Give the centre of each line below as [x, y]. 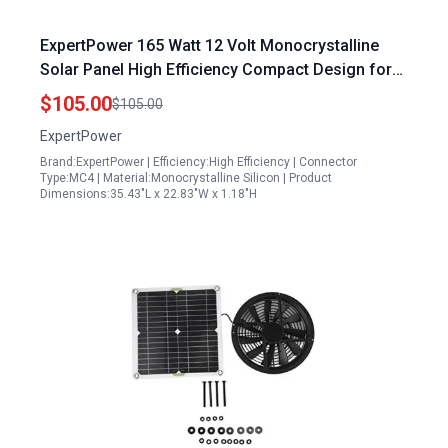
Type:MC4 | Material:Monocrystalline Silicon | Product [186, 178]
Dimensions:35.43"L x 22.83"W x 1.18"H [148, 194]
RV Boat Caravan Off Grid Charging [169, 93]
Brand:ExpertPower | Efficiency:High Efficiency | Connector [198, 162]
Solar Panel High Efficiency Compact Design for [216, 69]
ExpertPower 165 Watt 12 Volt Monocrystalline [209, 45]
